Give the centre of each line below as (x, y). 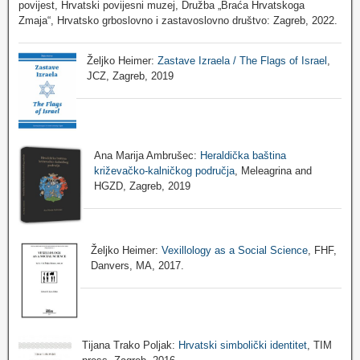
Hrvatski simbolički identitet (243, 345)
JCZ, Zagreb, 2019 (131, 76)
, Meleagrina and (273, 170)
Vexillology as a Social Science (235, 250)
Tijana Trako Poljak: (131, 345)
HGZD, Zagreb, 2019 (142, 186)
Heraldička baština (243, 155)
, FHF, (323, 250)
